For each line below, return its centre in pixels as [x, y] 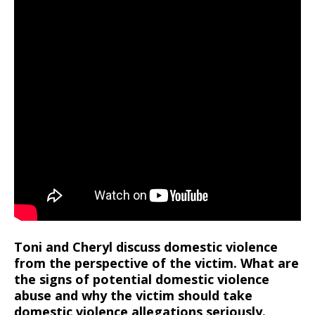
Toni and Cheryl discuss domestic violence [146, 247]
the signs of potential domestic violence [142, 279]
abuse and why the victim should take [133, 295]
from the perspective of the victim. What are [156, 263]
